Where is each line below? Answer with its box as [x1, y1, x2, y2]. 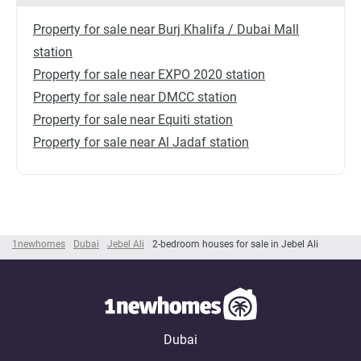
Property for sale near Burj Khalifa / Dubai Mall [33, 22, 299, 38]
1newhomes [12, 239, 65, 251]
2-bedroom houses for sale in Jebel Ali [152, 239, 318, 251]
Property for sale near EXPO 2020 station [33, 67, 265, 83]
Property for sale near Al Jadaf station [33, 135, 249, 151]
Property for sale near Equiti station [33, 112, 233, 128]
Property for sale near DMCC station [33, 89, 237, 106]
